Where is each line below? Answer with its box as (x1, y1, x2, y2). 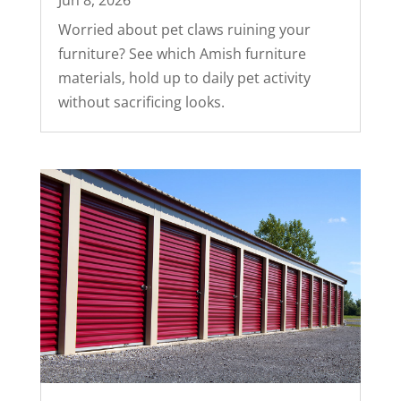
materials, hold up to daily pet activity (57, 68, 311, 89)
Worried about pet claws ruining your (57, 20, 311, 40)
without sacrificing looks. (57, 92, 225, 113)
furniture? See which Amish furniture (57, 44, 306, 64)
